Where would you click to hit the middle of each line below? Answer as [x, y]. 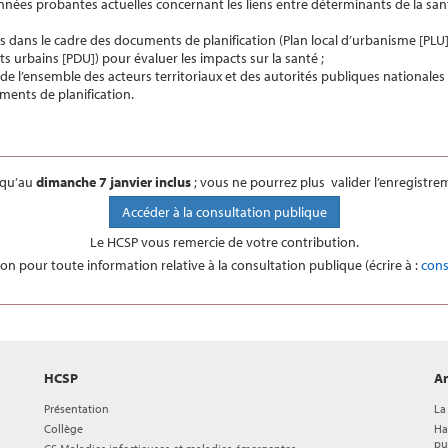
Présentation [76, 408]
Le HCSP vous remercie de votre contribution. [224, 241]
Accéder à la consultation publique [224, 211]
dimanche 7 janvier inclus [113, 181]
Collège [63, 428]
